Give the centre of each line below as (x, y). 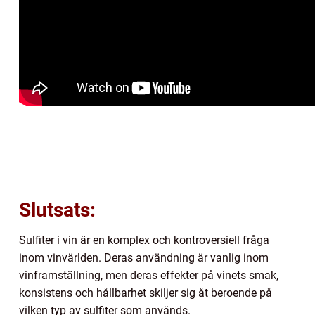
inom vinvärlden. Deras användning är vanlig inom (144, 257)
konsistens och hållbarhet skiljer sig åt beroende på (146, 292)
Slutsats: (57, 210)
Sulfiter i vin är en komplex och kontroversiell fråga (144, 240)
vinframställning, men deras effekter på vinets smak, (149, 275)
